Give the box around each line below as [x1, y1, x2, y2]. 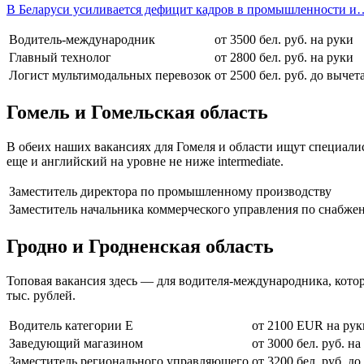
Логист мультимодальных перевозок [9, 68, 211, 83]
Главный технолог [9, 50, 111, 65]
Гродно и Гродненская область [6, 235, 274, 257]
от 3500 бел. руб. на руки [214, 32, 353, 47]
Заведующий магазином [9, 336, 143, 350]
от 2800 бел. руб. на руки [214, 50, 353, 65]
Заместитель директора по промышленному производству [9, 184, 331, 199]
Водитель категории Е [9, 318, 133, 332]
